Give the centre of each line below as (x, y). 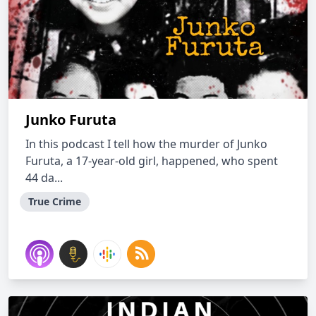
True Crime (55, 201)
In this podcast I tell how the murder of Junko (146, 144)
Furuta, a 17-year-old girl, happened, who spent (152, 161)
